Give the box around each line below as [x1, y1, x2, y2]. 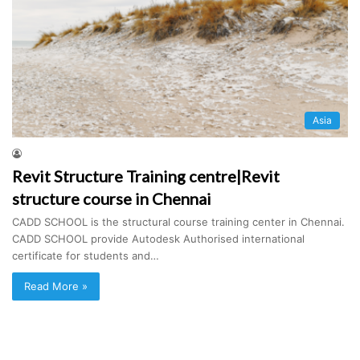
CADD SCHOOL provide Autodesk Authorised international [12, 231, 305, 245]
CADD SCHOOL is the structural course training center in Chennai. [12, 215, 345, 228]
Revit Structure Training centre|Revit [12, 166, 280, 186]
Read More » [24, 279, 88, 292]
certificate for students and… [12, 248, 159, 262]
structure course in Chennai [12, 188, 211, 208]
